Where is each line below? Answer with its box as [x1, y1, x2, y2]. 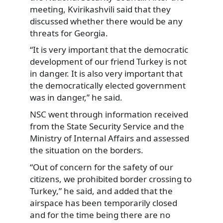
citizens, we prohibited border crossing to [30, 173, 192, 185]
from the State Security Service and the [30, 120, 184, 132]
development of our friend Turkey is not [30, 56, 187, 68]
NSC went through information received [30, 108, 188, 120]
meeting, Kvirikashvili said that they [30, 3, 171, 15]
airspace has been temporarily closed [30, 197, 177, 209]
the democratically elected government [30, 80, 186, 92]
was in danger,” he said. [30, 92, 122, 104]
